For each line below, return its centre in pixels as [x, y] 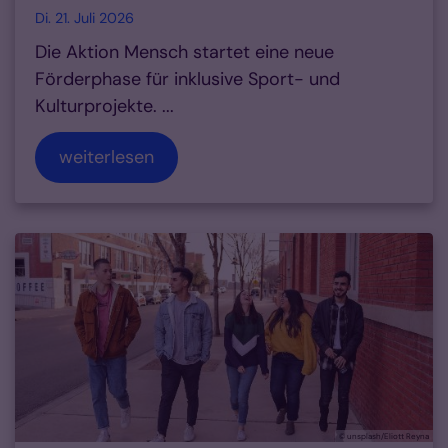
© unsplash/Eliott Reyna [384, 436]
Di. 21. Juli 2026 [84, 18]
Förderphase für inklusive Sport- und [187, 79]
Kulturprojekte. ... [104, 106]
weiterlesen [106, 157]
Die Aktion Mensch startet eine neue [184, 52]
